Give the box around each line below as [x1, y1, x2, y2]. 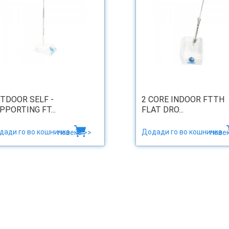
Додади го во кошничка [141, 128, 224, 136]
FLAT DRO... [141, 105, 184, 115]
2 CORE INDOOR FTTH [141, 95, 224, 105]
